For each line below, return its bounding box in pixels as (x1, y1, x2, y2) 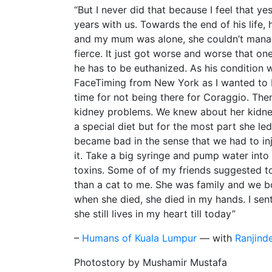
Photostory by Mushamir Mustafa (74, 256, 227, 268)
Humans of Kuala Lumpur (82, 231, 197, 244)
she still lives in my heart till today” (74, 207, 236, 220)
